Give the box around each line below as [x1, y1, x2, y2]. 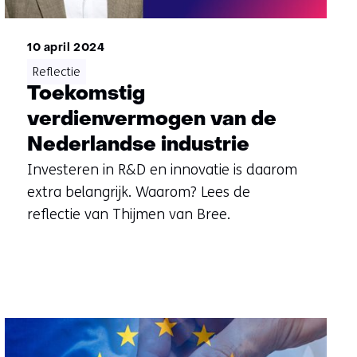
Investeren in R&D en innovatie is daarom [26, 161, 297, 179]
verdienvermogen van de [26, 110, 277, 131]
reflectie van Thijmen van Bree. [26, 206, 230, 224]
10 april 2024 [26, 43, 105, 54]
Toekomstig [26, 84, 145, 105]
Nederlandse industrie [26, 135, 249, 156]
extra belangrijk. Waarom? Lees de [26, 183, 250, 202]
